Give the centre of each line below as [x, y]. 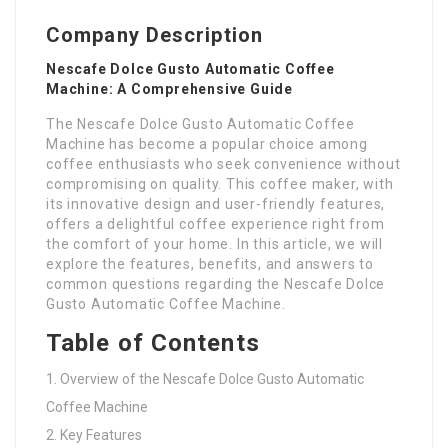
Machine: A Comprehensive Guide [170, 88]
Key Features [101, 434]
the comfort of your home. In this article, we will [214, 243]
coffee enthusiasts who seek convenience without [223, 163]
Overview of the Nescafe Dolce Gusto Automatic [212, 378]
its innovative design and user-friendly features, [216, 203]
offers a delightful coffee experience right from [215, 223]
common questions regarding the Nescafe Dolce [216, 283]
